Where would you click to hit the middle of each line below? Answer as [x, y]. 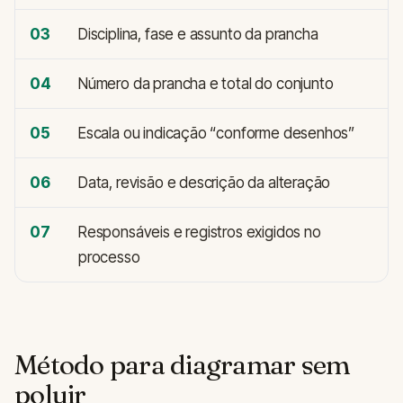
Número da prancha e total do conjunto [206, 84]
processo [109, 258]
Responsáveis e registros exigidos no [200, 233]
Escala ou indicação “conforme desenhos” [217, 134]
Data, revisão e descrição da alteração [205, 183]
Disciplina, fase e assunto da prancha [198, 35]
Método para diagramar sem [182, 365]
